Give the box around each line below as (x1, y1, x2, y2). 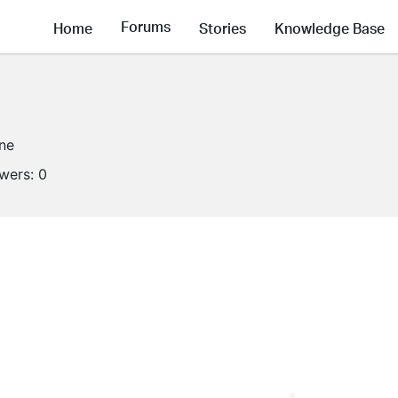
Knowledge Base (275, 18, 385, 37)
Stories (199, 18, 246, 37)
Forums (121, 17, 171, 36)
